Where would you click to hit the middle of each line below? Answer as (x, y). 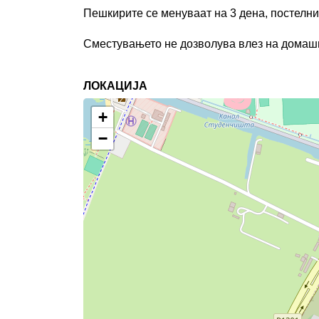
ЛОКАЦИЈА (115, 86)
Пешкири (108, 13)
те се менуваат (173, 13)
